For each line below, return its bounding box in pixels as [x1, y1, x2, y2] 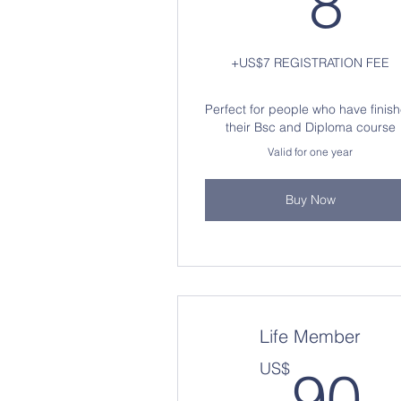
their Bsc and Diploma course [225, 119, 396, 135]
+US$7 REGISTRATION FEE [231, 55, 389, 71]
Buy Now [285, 192, 336, 208]
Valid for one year [268, 145, 353, 158]
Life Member [260, 325, 361, 347]
